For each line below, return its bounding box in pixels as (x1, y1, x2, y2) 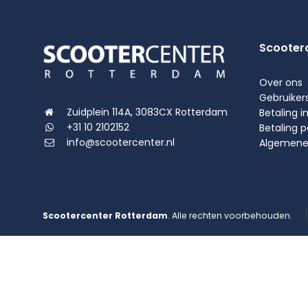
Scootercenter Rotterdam (43, 209, 168, 221)
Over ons (259, 75, 302, 89)
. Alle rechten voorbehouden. (168, 209, 292, 221)
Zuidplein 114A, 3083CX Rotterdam (67, 104, 228, 119)
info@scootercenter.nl (67, 135, 175, 149)
